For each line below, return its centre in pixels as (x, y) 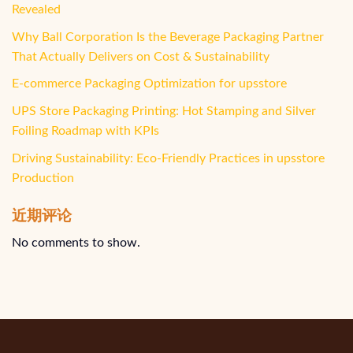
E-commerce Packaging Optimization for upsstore (149, 84)
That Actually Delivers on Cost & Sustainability (141, 56)
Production (43, 178)
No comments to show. (76, 243)
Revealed (36, 10)
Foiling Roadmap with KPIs (85, 131)
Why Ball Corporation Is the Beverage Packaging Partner (168, 37)
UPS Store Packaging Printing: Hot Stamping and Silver (164, 111)
